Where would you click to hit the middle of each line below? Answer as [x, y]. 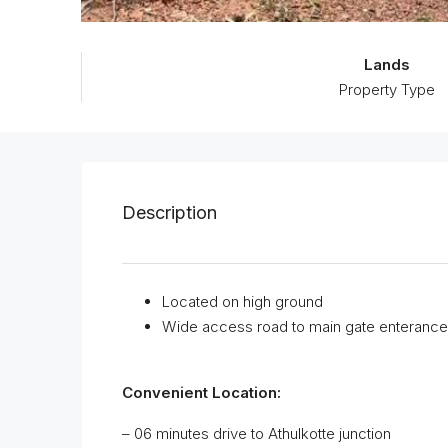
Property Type [386, 89]
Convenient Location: [201, 392]
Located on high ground [242, 301]
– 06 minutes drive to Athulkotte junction [256, 433]
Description [169, 212]
